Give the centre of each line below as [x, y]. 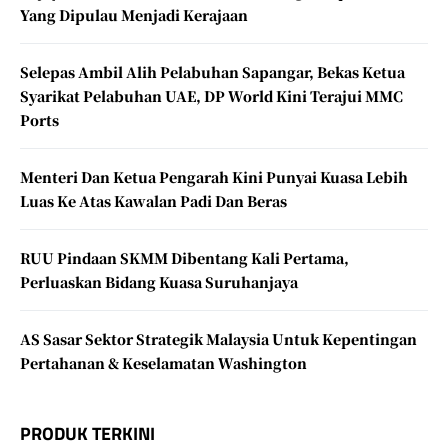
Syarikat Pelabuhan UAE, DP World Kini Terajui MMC [211, 96]
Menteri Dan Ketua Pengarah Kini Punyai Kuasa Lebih [214, 177]
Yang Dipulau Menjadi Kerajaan [134, 15]
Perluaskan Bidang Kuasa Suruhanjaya [159, 282]
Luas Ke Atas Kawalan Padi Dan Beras [153, 201]
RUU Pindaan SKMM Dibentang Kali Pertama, [184, 258]
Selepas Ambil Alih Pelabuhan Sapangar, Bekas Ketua [212, 72]
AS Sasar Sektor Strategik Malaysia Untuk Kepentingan [218, 339]
